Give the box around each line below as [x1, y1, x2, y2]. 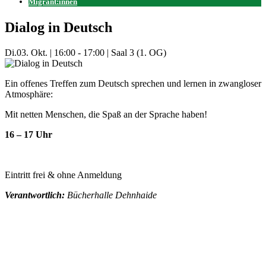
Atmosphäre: [5, 89, 53, 100]
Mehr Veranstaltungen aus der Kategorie [5, 210, 156, 221]
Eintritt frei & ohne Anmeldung [5, 170, 122, 180]
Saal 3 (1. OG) [111, 47, 166, 58]
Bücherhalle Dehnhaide [67, 190, 157, 201]
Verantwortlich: [5, 190, 65, 201]
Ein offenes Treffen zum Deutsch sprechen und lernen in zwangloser [5, 78, 261, 89]
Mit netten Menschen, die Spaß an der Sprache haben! [5, 109, 207, 120]
